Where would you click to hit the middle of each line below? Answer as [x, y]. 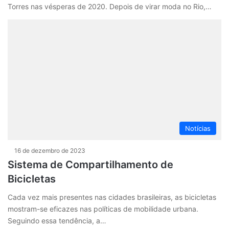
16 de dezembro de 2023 [50, 150]
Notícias [198, 128]
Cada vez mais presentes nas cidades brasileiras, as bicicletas [112, 197]
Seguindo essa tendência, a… [57, 220]
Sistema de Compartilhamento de [90, 164]
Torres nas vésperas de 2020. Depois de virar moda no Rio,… [110, 6]
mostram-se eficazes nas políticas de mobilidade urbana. [103, 209]
